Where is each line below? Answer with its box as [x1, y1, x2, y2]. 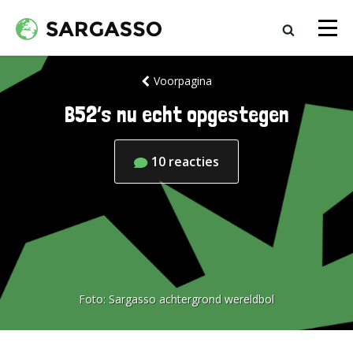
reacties [169, 153, 219, 170]
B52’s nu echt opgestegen [64, 102, 289, 128]
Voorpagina [153, 73, 212, 88]
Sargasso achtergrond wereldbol [109, 292, 274, 307]
